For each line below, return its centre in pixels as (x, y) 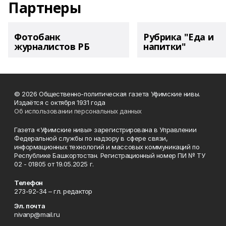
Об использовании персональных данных (78, 111)
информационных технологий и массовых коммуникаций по (107, 147)
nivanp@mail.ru (37, 214)
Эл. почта (30, 206)
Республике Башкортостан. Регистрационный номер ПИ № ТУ (110, 155)
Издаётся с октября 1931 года (60, 102)
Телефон (29, 183)
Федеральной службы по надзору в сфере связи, (91, 138)
